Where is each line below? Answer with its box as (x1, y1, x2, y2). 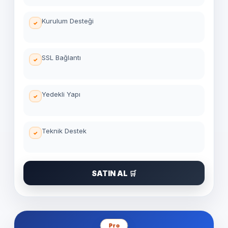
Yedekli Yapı (42, 90, 80, 98)
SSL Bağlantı (42, 53, 81, 62)
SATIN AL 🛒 (92, 168, 136, 178)
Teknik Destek (42, 127, 87, 135)
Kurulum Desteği (42, 17, 94, 25)
